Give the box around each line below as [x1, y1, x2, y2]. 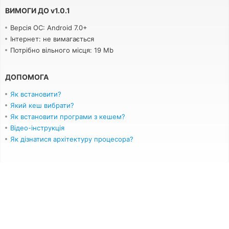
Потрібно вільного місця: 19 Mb [10, 46, 113, 54]
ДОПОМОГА [5, 73, 49, 81]
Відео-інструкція [10, 124, 64, 132]
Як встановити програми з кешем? [10, 112, 125, 121]
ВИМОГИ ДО [5, 6, 49, 15]
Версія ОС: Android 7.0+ [10, 24, 87, 32]
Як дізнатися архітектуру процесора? [10, 135, 133, 143]
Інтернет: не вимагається [10, 35, 94, 43]
